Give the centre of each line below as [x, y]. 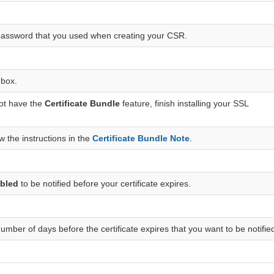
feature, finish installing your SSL [185, 104]
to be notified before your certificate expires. [105, 184]
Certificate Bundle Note [141, 139]
